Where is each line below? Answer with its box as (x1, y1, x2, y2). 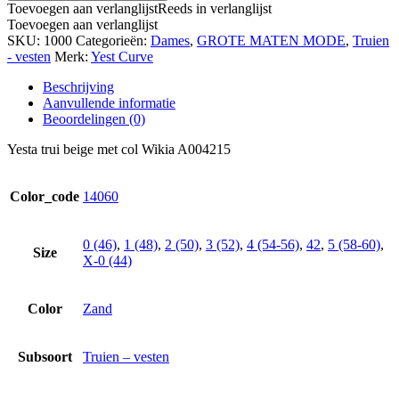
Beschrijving (43, 79, 114, 95)
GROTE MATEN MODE (197, 33, 346, 49)
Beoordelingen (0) (43, 111, 145, 127)
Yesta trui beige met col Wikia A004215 (7, 142, 231, 158)
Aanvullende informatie (43, 95, 175, 111)
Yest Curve (91, 49, 153, 65)
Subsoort (17, 349, 72, 365)
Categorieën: (76, 33, 151, 49)
